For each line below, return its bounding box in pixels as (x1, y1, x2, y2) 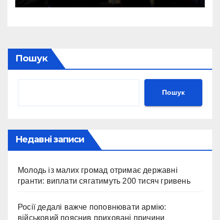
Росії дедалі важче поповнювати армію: (18, 202, 166, 211)
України (25, 2, 73, 17)
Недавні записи (15, 134, 84, 145)
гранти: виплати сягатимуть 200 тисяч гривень (18, 176, 191, 185)
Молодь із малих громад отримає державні (18, 165, 178, 174)
